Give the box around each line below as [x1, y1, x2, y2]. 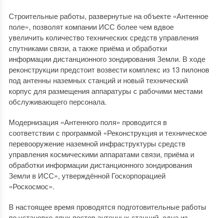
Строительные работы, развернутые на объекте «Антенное [8, 11, 208, 21]
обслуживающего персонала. [8, 96, 107, 107]
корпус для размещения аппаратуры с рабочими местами [8, 86, 202, 96]
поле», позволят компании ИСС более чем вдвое [8, 21, 174, 32]
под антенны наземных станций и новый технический [8, 75, 188, 85]
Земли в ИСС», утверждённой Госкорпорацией [8, 170, 165, 181]
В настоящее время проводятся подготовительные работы [8, 201, 206, 212]
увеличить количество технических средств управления [8, 32, 199, 42]
